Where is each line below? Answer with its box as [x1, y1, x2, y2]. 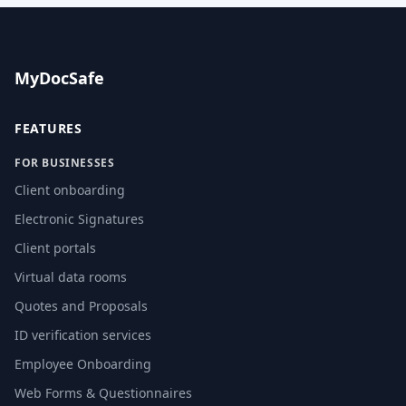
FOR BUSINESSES [14, 155, 115, 170]
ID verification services [14, 326, 151, 343]
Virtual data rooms [14, 268, 127, 285]
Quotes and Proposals [14, 297, 148, 314]
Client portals [14, 239, 96, 256]
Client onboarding [14, 181, 125, 198]
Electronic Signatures [14, 210, 144, 227]
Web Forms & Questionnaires [14, 384, 192, 401]
